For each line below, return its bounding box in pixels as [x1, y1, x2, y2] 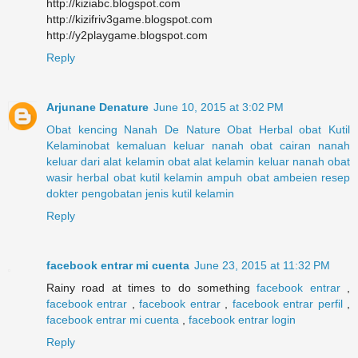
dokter [46, 186, 78, 200]
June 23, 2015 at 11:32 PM [194, 258, 330, 272]
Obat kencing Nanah [46, 122, 158, 136]
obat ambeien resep [246, 170, 350, 184]
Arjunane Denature [46, 100, 149, 113]
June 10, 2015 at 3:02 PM [153, 100, 284, 113]
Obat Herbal [227, 122, 292, 136]
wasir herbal [46, 170, 109, 184]
